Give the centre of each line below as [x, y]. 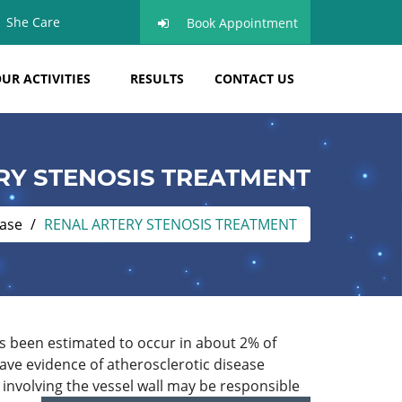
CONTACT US [254, 79]
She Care [33, 22]
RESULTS [157, 79]
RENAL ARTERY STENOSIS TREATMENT [170, 224]
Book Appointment [242, 23]
